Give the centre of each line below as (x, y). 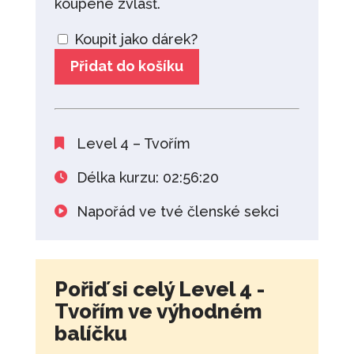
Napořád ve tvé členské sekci (175, 211)
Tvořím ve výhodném (158, 311)
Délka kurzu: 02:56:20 (145, 177)
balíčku (90, 333)
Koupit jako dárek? (134, 39)
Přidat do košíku (126, 66)
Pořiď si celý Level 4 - (159, 289)
